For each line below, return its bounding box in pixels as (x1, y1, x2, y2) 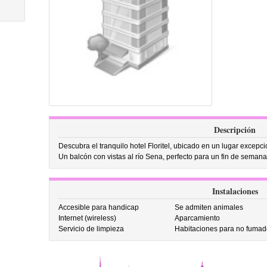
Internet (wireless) (58, 214, 116, 222)
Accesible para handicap (58, 203, 139, 212)
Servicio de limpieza (58, 225, 124, 233)
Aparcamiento (175, 214, 221, 222)
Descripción (214, 123, 256, 136)
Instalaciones (212, 185, 258, 197)
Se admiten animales (175, 203, 244, 212)
